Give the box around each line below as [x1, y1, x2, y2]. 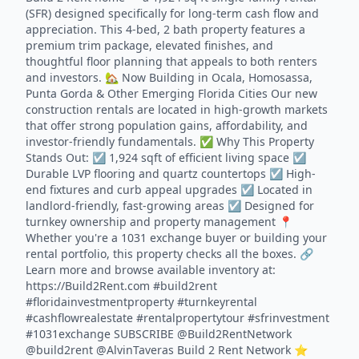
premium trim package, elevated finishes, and [26, 38, 273, 53]
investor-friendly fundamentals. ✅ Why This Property [26, 134, 314, 149]
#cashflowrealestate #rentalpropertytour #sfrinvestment [26, 310, 329, 325]
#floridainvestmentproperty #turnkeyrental [26, 294, 257, 309]
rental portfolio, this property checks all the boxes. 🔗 [26, 246, 313, 261]
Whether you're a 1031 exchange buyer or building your [26, 230, 327, 245]
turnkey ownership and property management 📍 [26, 214, 292, 229]
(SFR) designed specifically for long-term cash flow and [26, 6, 319, 21]
